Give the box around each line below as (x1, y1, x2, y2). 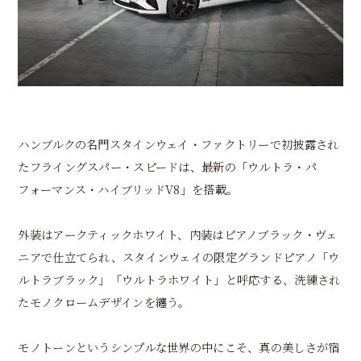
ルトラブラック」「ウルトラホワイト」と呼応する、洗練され (18, 270, 341, 288)
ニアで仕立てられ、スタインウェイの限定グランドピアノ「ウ (18, 247, 340, 265)
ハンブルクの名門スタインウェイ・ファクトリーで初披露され (18, 135, 339, 152)
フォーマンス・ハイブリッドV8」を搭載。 (18, 180, 239, 197)
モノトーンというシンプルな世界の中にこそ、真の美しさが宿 (18, 338, 340, 355)
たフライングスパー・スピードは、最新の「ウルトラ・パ (18, 157, 317, 175)
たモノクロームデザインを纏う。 (18, 293, 190, 310)
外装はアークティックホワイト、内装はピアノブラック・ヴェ (18, 225, 338, 243)
